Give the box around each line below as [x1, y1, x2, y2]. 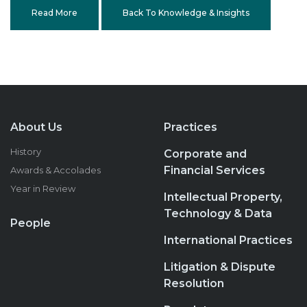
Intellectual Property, [164, 191, 282, 204]
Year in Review [10, 183, 75, 194]
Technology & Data [164, 207, 272, 220]
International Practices [164, 234, 293, 247]
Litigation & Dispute [164, 260, 275, 273]
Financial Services [164, 164, 265, 177]
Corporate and [164, 147, 247, 160]
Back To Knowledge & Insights [123, 8, 249, 18]
